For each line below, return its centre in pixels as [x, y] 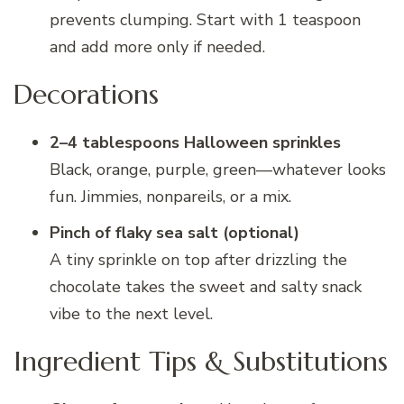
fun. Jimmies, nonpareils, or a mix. [170, 196]
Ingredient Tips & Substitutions [201, 361]
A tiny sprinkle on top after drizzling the [198, 259]
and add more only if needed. [157, 46]
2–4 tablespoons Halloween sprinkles [195, 142]
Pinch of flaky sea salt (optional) [174, 232]
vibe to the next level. [131, 313]
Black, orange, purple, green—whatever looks [218, 169]
